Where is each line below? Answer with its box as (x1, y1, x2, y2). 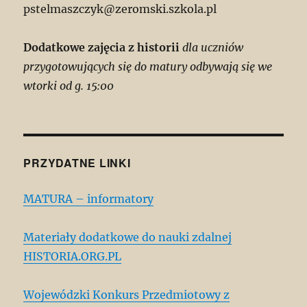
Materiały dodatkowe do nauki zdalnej (23, 230, 232, 245)
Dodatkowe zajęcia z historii (23, 40, 180, 55)
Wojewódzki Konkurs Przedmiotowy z (23, 288, 230, 302)
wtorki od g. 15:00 (23, 79, 114, 93)
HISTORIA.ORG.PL (23, 249, 122, 264)
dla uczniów (180, 40, 244, 55)
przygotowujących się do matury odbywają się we (23, 60, 273, 74)
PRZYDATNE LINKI (23, 155, 131, 171)
